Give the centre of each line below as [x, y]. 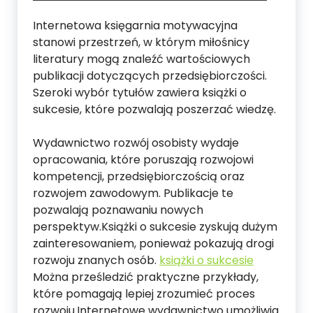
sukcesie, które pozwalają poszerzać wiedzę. [154, 109]
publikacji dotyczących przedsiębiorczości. [150, 75]
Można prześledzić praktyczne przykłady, [146, 277]
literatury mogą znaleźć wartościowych [141, 59]
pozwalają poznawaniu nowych [118, 210]
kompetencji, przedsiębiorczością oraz [139, 176]
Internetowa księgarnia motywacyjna [135, 25]
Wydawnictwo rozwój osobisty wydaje [136, 143]
